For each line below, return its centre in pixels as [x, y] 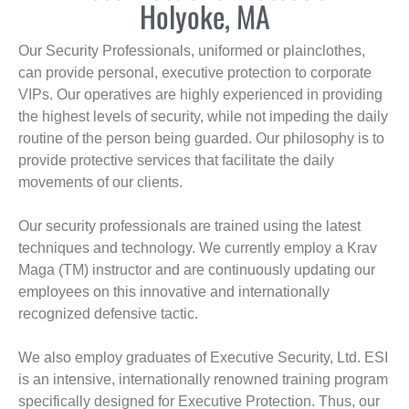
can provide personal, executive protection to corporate [195, 73]
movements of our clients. [100, 183]
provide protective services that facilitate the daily [176, 161]
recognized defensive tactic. [108, 314]
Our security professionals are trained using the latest [189, 226]
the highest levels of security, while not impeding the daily [203, 117]
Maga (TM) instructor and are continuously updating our [197, 270]
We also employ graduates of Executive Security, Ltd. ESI [203, 358]
